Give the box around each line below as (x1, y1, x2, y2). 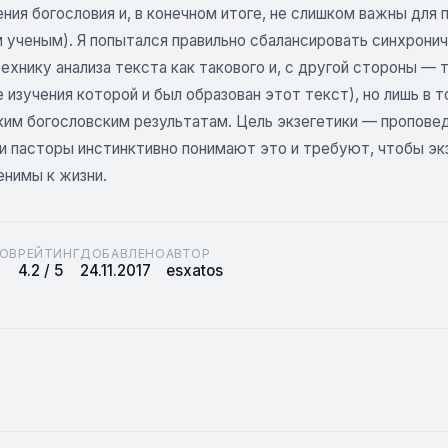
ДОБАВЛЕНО (80, 246, 166, 261)
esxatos (165, 261, 223, 280)
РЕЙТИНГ (18, 246, 81, 261)
